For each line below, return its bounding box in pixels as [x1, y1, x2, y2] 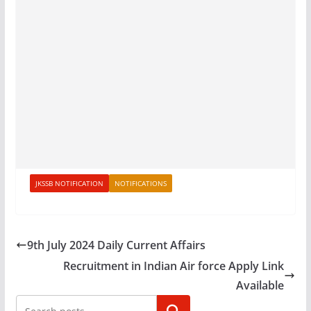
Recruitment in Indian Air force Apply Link [63, 258, 285, 274]
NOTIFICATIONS [114, 178, 167, 188]
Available [236, 278, 285, 293]
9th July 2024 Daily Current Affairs [26, 237, 208, 253]
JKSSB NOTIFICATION [35, 178, 103, 188]
